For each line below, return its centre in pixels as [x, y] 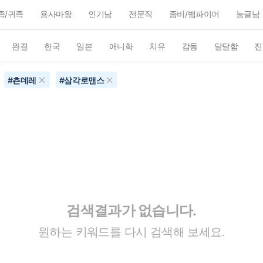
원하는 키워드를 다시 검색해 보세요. [131, 232]
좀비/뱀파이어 [194, 14]
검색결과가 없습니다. [131, 210]
